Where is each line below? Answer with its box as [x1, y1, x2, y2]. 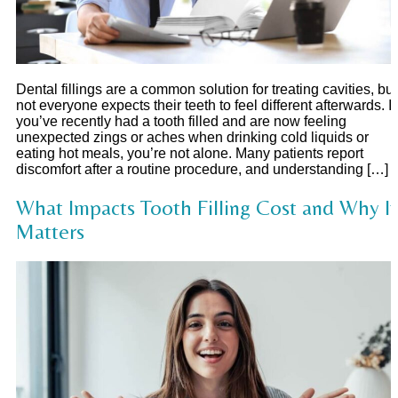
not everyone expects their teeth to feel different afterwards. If [16, 97, 395, 113]
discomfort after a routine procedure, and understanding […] [16, 161, 388, 177]
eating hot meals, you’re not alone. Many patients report [16, 145, 363, 161]
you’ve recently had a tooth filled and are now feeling [16, 113, 346, 129]
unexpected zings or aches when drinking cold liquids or [16, 129, 369, 145]
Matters [16, 219, 84, 243]
